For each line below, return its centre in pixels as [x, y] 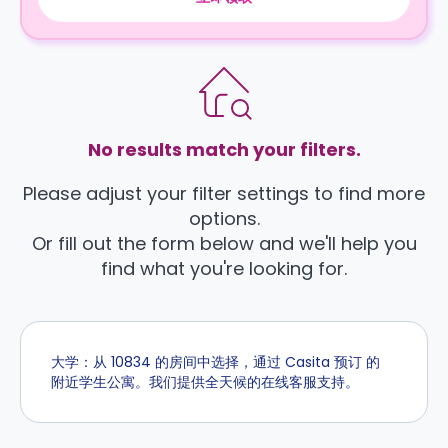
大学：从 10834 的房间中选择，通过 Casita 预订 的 [215, 362]
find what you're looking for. [224, 268]
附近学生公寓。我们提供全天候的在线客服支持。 [205, 382]
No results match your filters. [224, 149]
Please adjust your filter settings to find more [224, 193]
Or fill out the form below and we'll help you [224, 243]
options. [224, 218]
